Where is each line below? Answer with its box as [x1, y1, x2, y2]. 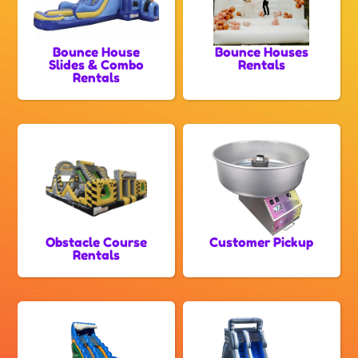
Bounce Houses [214, 44, 308, 61]
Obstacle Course [46, 234, 148, 251]
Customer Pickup [209, 234, 314, 251]
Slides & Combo [49, 57, 145, 74]
